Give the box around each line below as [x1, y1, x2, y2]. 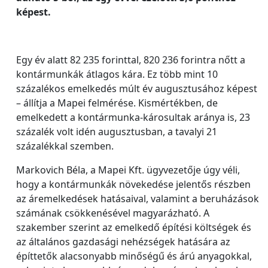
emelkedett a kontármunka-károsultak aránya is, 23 [16, 111, 250, 124]
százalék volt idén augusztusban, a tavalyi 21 [16, 125, 217, 138]
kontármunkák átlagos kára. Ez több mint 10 [16, 68, 218, 81]
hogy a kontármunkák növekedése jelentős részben [16, 178, 251, 191]
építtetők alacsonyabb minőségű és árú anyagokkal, [16, 249, 252, 263]
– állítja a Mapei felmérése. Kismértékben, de [16, 96, 218, 109]
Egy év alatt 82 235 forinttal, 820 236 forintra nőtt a [16, 53, 245, 66]
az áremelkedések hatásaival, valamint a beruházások [16, 192, 259, 205]
